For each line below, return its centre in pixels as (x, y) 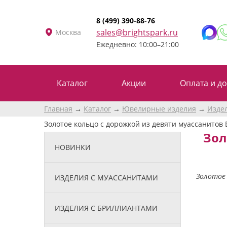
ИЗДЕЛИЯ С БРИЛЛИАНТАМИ (106, 208)
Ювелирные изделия (159, 108)
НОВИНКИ (73, 147)
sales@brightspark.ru (137, 32)
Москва (68, 32)
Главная (58, 108)
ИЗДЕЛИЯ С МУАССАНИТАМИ (106, 177)
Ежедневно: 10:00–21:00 (138, 44)
